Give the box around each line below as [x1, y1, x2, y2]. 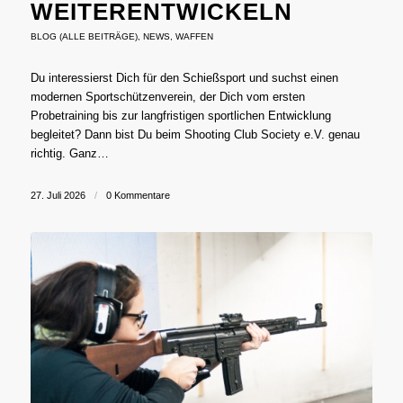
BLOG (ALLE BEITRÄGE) [30, 31, 138, 41]
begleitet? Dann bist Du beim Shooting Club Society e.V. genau [30, 127, 360, 141]
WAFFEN [175, 31, 213, 41]
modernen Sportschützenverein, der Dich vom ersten [30, 89, 305, 103]
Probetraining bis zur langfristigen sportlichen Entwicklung [30, 108, 331, 122]
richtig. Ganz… [30, 146, 109, 160]
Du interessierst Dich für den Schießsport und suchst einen [30, 70, 338, 85]
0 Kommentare [105, 189, 170, 201]
